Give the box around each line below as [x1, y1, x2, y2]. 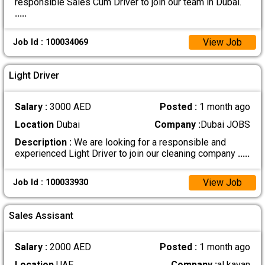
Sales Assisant [9, 210, 74, 222]
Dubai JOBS [201, 118, 251, 130]
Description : [14, 136, 72, 148]
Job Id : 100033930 [12, 177, 88, 188]
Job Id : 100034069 [12, 37, 88, 47]
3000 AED [49, 101, 91, 112]
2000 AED [49, 241, 91, 253]
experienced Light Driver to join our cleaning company [14, 147, 238, 159]
